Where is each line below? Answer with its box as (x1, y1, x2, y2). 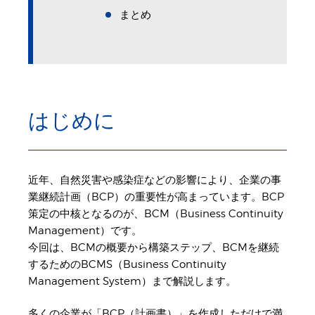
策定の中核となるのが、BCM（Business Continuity (28, 207, 283, 220)
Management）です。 (28, 224, 142, 237)
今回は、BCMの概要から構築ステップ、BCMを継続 (28, 240, 279, 254)
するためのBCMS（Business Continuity (28, 257, 226, 271)
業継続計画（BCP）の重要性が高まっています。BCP (28, 190, 284, 203)
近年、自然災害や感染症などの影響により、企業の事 (28, 173, 281, 186)
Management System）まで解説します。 (28, 274, 236, 288)
